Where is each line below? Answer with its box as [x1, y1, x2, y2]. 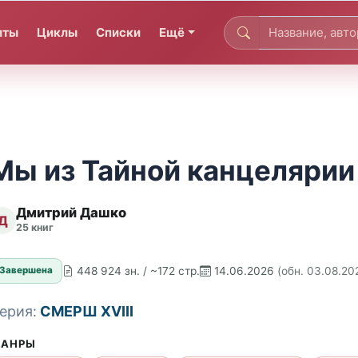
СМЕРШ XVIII [40, 302, 133, 320]
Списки [96, 24, 141, 40]
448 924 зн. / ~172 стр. [77, 264, 201, 277]
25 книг [16, 221, 54, 234]
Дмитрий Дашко [16, 205, 126, 221]
